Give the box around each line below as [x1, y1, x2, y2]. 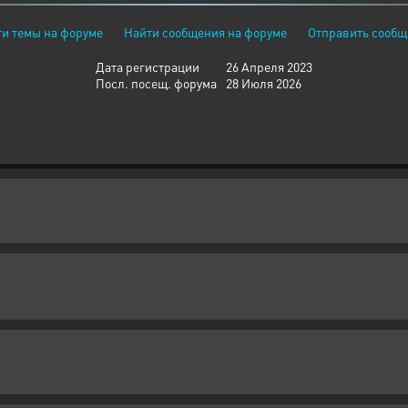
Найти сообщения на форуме [124, 24, 287, 40]
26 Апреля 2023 [226, 58, 312, 75]
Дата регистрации [96, 58, 199, 75]
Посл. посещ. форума [96, 75, 217, 91]
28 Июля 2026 [226, 75, 301, 91]
